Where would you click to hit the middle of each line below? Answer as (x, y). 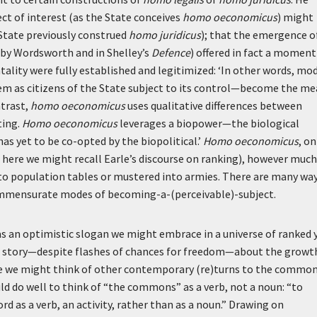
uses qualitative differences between (214, 105)
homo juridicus (165, 35)
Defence (171, 52)
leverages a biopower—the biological (208, 123)
